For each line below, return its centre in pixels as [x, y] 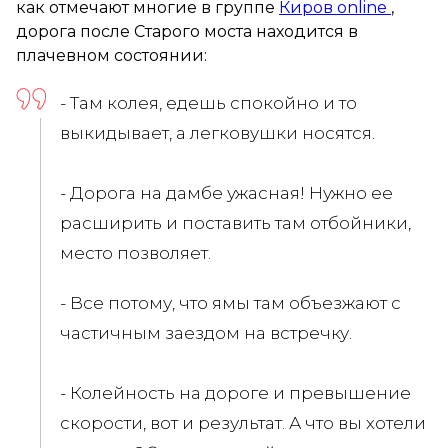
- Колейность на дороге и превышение [235, 392]
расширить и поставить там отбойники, [235, 222]
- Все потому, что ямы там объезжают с [230, 302]
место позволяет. [135, 252]
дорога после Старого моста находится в [187, 31]
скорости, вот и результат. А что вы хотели [243, 422]
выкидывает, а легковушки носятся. [219, 132]
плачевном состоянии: [111, 55]
